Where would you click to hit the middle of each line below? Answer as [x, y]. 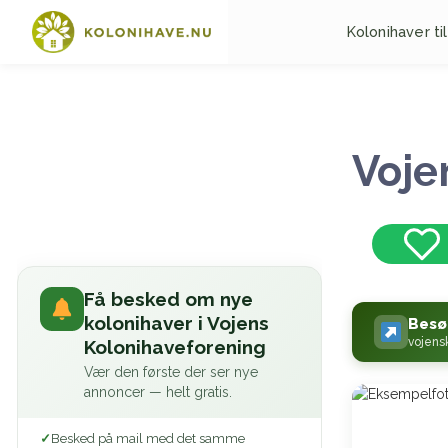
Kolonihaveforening [175, 347]
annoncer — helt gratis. [158, 392]
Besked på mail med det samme [148, 438]
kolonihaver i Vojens [176, 323]
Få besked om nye [168, 299]
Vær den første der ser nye [171, 372]
